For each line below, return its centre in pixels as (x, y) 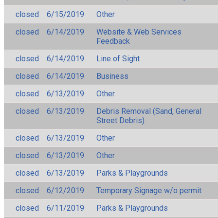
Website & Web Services (139, 32)
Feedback (113, 41)
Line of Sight (118, 58)
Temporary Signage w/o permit (149, 190)
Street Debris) (120, 120)
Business (112, 76)
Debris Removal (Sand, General (149, 111)
